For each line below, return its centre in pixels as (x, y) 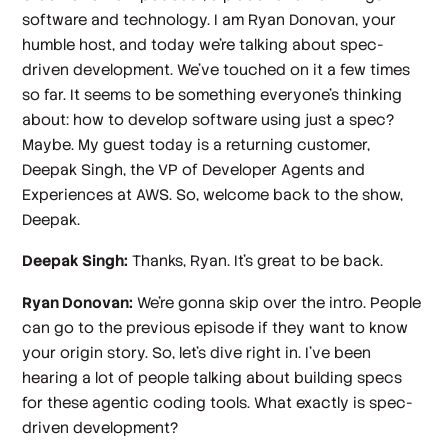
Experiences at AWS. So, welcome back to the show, (213, 194)
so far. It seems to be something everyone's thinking (212, 94)
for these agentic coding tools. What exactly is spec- (218, 402)
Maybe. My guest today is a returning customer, (196, 144)
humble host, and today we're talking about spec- (203, 44)
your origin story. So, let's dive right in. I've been (197, 352)
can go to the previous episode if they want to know (215, 327)
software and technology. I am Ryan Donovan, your (209, 19)
